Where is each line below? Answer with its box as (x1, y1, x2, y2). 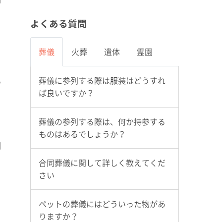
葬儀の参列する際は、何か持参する (39, 115, 166, 127)
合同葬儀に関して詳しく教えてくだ (39, 156, 166, 168)
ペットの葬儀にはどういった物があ (39, 197, 166, 210)
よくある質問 (30, 16, 87, 30)
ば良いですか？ (39, 86, 94, 99)
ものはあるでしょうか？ (39, 127, 126, 140)
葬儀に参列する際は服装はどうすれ (39, 74, 166, 86)
